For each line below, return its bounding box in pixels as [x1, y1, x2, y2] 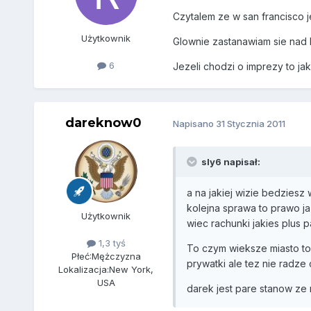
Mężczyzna [91, 250, 141, 262]
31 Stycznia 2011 [215, 118, 285, 130]
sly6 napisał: [201, 155, 260, 167]
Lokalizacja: [58, 263, 110, 275]
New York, [109, 263, 154, 275]
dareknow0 [65, 115, 142, 131]
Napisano [172, 118, 216, 130]
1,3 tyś [95, 237, 126, 249]
